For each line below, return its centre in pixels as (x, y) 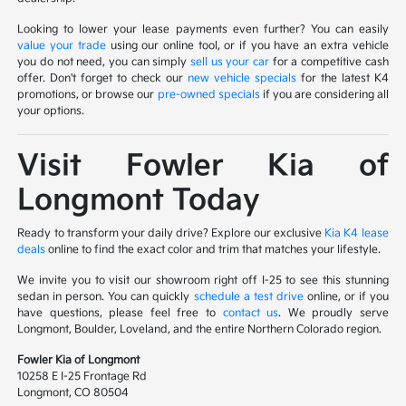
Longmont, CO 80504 (73, 392)
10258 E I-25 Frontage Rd (82, 376)
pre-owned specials (208, 94)
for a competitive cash (329, 62)
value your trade (62, 45)
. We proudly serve (333, 313)
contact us (251, 313)
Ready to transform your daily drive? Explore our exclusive (171, 233)
